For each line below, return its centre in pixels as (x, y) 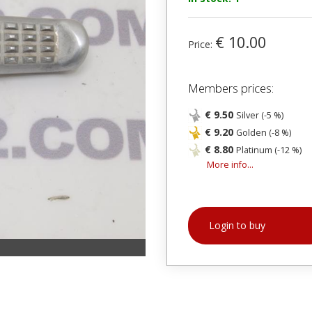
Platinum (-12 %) (269, 150)
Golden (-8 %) (264, 133)
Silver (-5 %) (260, 115)
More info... (230, 165)
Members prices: (231, 88)
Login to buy (237, 225)
